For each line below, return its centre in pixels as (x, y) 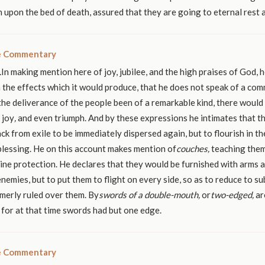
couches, (194, 148)
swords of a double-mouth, (150, 194)
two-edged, (233, 194)
